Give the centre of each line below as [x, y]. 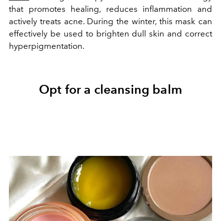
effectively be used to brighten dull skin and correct [110, 34]
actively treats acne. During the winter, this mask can [110, 21]
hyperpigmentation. [47, 46]
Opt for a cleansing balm [110, 90]
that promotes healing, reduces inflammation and [110, 9]
